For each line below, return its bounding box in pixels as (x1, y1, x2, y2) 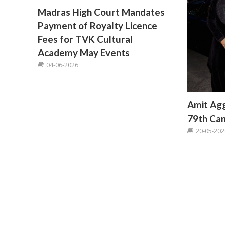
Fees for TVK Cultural (38, 33, 133, 45)
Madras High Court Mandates (38, 6, 165, 18)
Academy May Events (38, 47, 130, 59)
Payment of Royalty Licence (38, 20, 158, 32)
